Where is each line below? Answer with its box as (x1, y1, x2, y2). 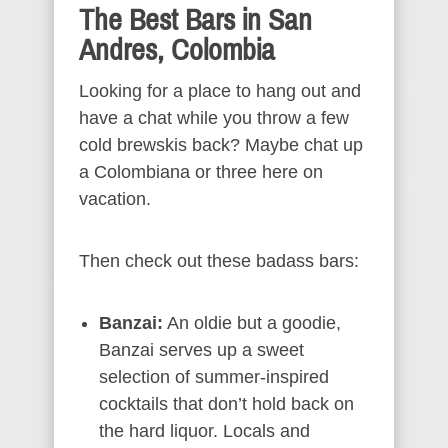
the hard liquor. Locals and (99, 420, 310, 441)
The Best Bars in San (79, 3, 312, 36)
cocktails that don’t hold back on (99, 393, 354, 414)
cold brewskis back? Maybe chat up (79, 134, 363, 155)
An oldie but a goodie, (163, 312, 341, 333)
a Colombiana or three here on (79, 161, 323, 182)
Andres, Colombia (79, 33, 275, 66)
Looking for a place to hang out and (79, 80, 361, 101)
